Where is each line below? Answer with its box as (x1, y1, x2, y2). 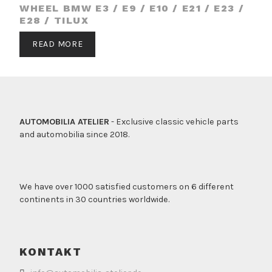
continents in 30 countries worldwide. (19, 194, 169, 205)
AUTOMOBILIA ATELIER (19, 117, 109, 127)
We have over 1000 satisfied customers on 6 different (19, 181, 234, 192)
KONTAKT (19, 245, 82, 258)
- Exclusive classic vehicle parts (109, 117, 239, 127)
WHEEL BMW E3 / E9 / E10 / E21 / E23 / (19, 2, 245, 15)
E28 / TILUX (19, 15, 89, 27)
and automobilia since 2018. (19, 129, 129, 140)
